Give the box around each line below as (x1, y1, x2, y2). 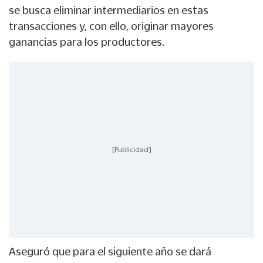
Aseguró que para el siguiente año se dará (9, 245, 211, 258)
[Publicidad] (112, 146, 151, 153)
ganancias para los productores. (9, 36, 164, 48)
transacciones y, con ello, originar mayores (9, 20, 214, 32)
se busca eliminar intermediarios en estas (9, 4, 208, 16)
